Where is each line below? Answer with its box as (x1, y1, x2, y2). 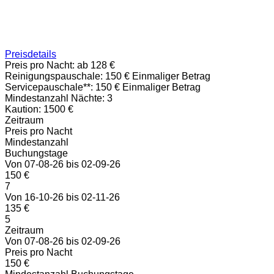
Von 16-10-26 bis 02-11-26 (5, 192, 120, 203)
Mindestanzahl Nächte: (5, 93, 105, 104)
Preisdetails (5, 49, 56, 60)
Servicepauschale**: (5, 82, 93, 93)
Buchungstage (5, 148, 68, 159)
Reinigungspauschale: (5, 71, 103, 82)
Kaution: (5, 104, 41, 115)
